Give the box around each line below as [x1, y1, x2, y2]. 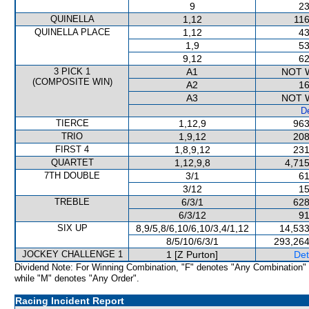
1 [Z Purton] [166, 249, 218, 260]
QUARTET [50, 157, 94, 168]
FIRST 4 [55, 144, 89, 154]
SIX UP [57, 223, 88, 233]
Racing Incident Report [15, 295, 124, 306]
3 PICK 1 [54, 66, 90, 77]
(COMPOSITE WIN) [32, 77, 112, 87]
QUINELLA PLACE [34, 27, 110, 37]
